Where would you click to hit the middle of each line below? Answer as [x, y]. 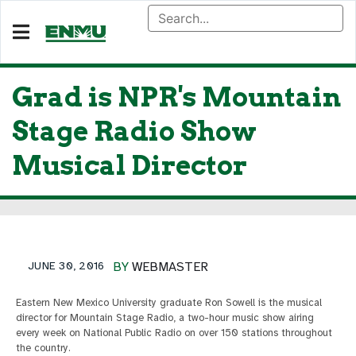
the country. [43, 348]
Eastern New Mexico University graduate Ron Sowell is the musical [169, 303]
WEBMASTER [170, 267]
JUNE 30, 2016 [66, 266]
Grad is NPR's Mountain [176, 97]
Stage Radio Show [134, 131]
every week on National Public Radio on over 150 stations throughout [174, 333]
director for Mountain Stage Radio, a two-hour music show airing [165, 318]
